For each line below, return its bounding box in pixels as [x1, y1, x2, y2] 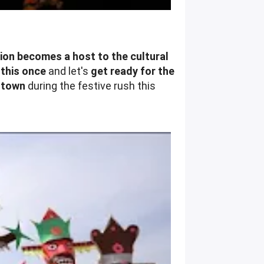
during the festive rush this [25, 79, 156, 92]
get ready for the [91, 64, 175, 77]
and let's [46, 64, 91, 77]
